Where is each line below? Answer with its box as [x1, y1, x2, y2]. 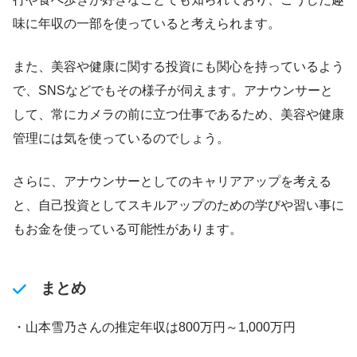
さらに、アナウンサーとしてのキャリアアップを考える [13, 175, 331, 189]
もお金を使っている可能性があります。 [13, 222, 242, 237]
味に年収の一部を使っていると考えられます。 [13, 17, 280, 31]
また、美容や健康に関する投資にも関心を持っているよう [13, 60, 344, 74]
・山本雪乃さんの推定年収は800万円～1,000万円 [13, 320, 296, 335]
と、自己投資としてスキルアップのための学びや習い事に [13, 198, 344, 213]
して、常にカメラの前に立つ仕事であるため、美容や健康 [13, 108, 344, 122]
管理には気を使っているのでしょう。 [13, 131, 229, 146]
